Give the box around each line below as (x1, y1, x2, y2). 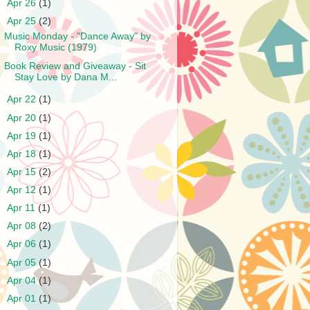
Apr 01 (7, 293, 39, 304)
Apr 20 (7, 112, 39, 123)
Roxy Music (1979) (14, 42, 97, 53)
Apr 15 (7, 166, 39, 177)
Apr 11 (7, 203, 39, 214)
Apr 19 (7, 130, 39, 141)
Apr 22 (7, 94, 39, 105)
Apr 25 (7, 15, 39, 26)
